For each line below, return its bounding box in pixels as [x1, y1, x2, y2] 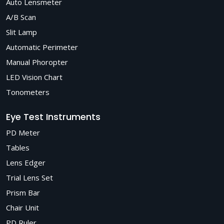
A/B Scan [6, 12, 36, 22]
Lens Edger [6, 157, 45, 167]
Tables [6, 142, 29, 152]
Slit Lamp [6, 27, 37, 37]
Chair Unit [6, 202, 39, 212]
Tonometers [6, 87, 49, 97]
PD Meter [6, 127, 40, 137]
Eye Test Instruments [6, 110, 100, 123]
